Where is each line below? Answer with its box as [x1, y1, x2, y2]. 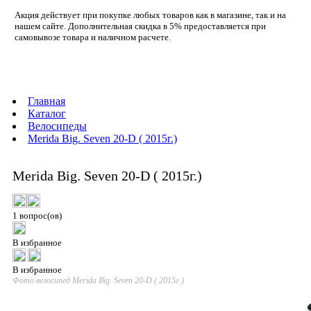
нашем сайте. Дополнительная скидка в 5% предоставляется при [15, 21, 266, 31]
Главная [28, 95, 65, 107]
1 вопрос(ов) [12, 210, 62, 221]
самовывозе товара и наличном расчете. [15, 32, 171, 42]
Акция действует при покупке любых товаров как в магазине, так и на [15, 10, 286, 20]
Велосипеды [28, 120, 87, 132]
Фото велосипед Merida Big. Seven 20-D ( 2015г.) [12, 275, 184, 285]
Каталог [28, 108, 66, 119]
